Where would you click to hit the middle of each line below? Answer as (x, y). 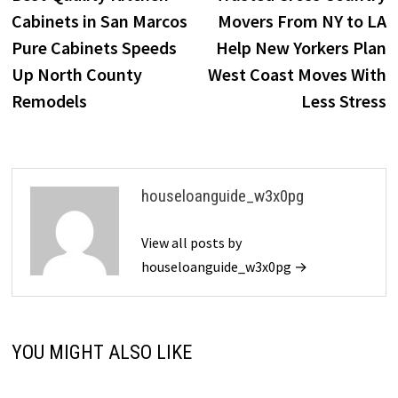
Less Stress (344, 101)
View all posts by (191, 243)
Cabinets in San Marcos (99, 21)
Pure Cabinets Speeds (94, 48)
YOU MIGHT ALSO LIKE (101, 353)
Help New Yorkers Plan (302, 48)
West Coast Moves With (298, 75)
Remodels (49, 101)
